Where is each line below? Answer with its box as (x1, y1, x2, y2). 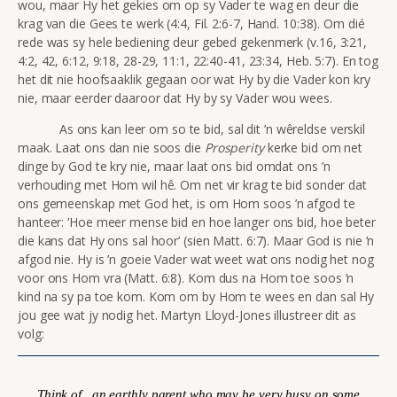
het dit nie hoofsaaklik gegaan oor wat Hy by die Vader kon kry (18, 70, 370, 88)
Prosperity (204, 138, 268, 156)
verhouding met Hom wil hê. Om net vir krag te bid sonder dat (18, 175, 367, 193)
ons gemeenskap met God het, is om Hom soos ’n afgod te (18, 194, 355, 212)
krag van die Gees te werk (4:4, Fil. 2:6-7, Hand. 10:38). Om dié (18, 14, 365, 32)
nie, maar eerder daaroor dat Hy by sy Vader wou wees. (18, 89, 332, 106)
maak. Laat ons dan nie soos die (18, 138, 205, 156)
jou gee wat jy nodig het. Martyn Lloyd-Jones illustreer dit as (18, 306, 356, 323)
